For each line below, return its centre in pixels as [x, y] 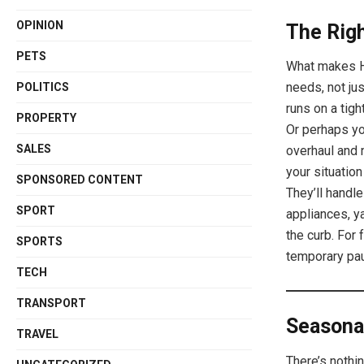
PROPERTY [47, 117]
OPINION [40, 25]
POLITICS [43, 87]
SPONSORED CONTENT [80, 179]
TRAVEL [38, 334]
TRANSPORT [52, 303]
